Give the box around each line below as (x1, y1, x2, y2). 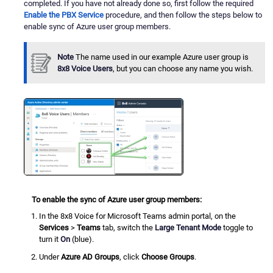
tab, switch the (102, 222, 155, 232)
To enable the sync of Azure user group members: (32, 195, 202, 205)
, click (119, 252, 142, 262)
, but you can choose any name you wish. (113, 64, 253, 74)
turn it (39, 234, 61, 244)
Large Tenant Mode (155, 222, 222, 232)
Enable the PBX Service (24, 10, 104, 20)
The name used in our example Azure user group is (74, 52, 249, 62)
